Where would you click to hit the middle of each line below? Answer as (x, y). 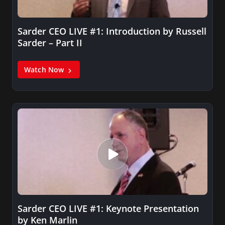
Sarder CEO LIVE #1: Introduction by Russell (112, 31)
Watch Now (45, 70)
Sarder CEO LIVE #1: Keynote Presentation (108, 208)
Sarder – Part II (50, 43)
